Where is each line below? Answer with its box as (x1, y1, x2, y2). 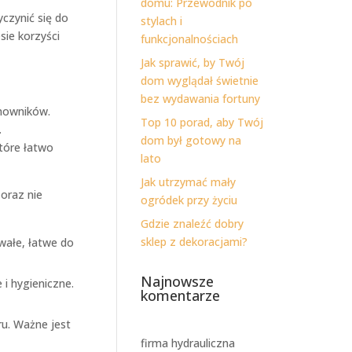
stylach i (141, 13, 183, 28)
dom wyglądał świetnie (141, 73, 259, 88)
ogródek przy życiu (141, 192, 238, 207)
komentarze (141, 286, 221, 305)
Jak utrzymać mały (141, 174, 236, 189)
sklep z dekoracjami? (141, 234, 248, 249)
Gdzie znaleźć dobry (141, 216, 244, 231)
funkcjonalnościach (141, 31, 239, 46)
